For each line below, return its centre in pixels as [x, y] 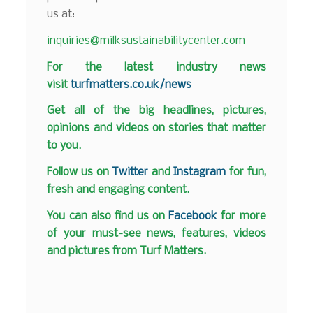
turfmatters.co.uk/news [131, 85]
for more [242, 216]
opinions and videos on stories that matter [156, 129]
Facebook [193, 216]
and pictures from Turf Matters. [127, 251]
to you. [64, 146]
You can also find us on [108, 216]
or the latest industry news [159, 67]
